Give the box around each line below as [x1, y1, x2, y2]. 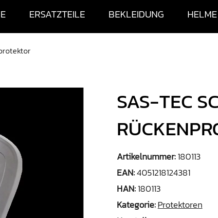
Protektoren [158, 198, 202, 211]
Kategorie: [117, 198, 158, 211]
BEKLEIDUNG [108, 7, 164, 22]
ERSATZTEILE [29, 7, 85, 22]
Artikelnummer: [117, 149, 178, 163]
